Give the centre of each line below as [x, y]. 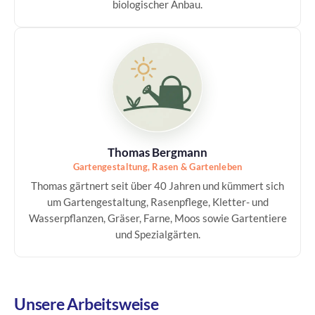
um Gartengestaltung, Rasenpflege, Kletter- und [157, 202]
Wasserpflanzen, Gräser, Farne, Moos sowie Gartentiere [157, 218]
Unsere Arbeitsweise [86, 304]
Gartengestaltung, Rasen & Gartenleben [157, 167]
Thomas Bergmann [157, 152]
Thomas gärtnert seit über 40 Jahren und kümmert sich [157, 186]
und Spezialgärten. [157, 234]
